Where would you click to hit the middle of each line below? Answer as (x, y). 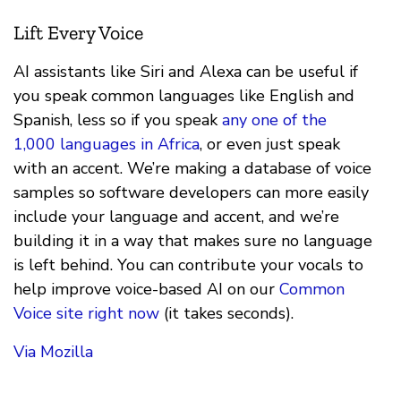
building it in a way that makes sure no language (193, 241)
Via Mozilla (53, 352)
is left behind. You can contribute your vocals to (188, 265)
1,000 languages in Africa (107, 145)
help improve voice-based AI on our (146, 290)
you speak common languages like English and (184, 96)
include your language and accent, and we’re (176, 217)
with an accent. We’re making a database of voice (192, 169)
